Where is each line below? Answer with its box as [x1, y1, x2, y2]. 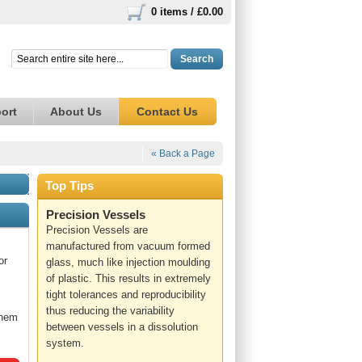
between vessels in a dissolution [46, 321, 198, 333]
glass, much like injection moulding [46, 256, 210, 268]
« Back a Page [151, 148, 215, 159]
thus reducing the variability [46, 305, 175, 317]
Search [180, 53, 213, 65]
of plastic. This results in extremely [46, 272, 211, 284]
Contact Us [137, 105, 198, 118]
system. [46, 337, 84, 349]
